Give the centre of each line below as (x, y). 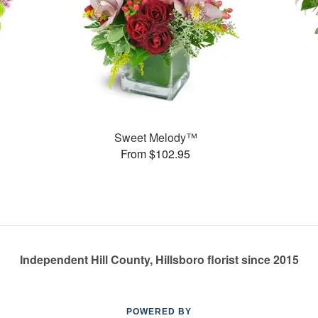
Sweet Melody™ (155, 137)
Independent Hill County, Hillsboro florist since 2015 (159, 259)
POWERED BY (159, 312)
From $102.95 (156, 153)
